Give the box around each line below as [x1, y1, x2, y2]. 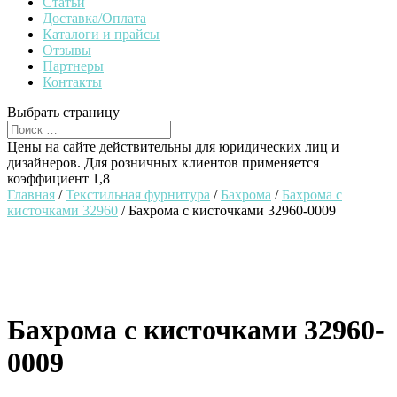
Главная [7, 187, 55, 202]
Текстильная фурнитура [66, 187, 210, 202]
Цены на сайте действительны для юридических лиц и [7, 139, 339, 154]
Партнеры [43, 58, 104, 74]
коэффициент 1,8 [7, 171, 110, 186]
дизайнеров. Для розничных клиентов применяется [7, 155, 319, 170]
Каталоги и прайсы [43, 27, 160, 42]
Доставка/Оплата [43, 11, 146, 26]
